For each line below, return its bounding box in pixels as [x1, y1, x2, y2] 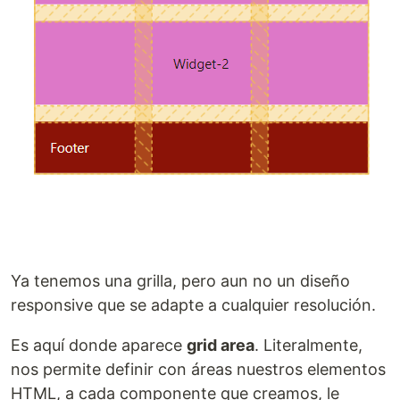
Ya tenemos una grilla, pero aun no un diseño [11, 271, 350, 291]
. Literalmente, [254, 336, 362, 355]
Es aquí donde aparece [11, 336, 187, 355]
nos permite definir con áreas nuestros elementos [11, 360, 386, 379]
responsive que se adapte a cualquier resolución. [11, 296, 376, 315]
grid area [187, 336, 254, 355]
